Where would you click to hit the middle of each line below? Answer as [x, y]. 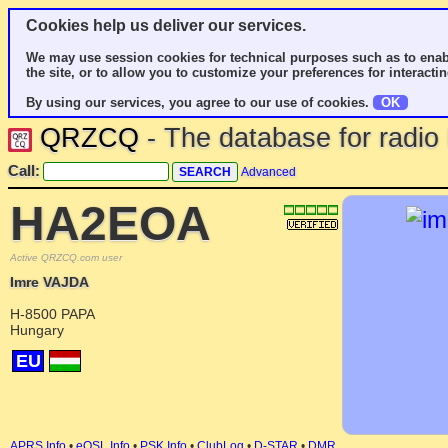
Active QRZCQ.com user [66, 257]
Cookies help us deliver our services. [166, 25]
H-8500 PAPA [52, 314]
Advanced [268, 172]
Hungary [37, 330]
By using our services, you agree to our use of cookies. [199, 102]
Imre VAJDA [49, 282]
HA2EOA [110, 223]
